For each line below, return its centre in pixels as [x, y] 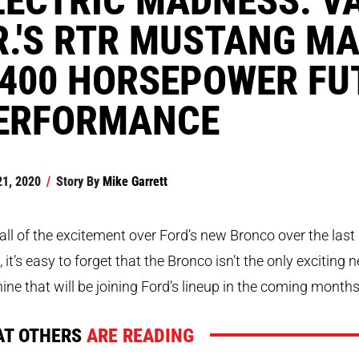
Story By [77, 181]
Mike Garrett [135, 181]
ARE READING [140, 335]
